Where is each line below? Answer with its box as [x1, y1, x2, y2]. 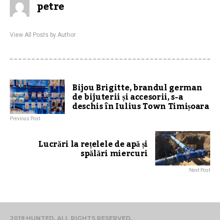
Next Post [189, 167, 210, 173]
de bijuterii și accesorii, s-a [72, 89, 183, 106]
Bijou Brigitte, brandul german [72, 80, 202, 96]
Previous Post [10, 116, 40, 122]
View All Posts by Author [10, 31, 76, 39]
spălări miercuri [81, 146, 148, 162]
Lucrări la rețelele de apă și [38, 137, 148, 153]
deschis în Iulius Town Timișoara [72, 99, 209, 115]
